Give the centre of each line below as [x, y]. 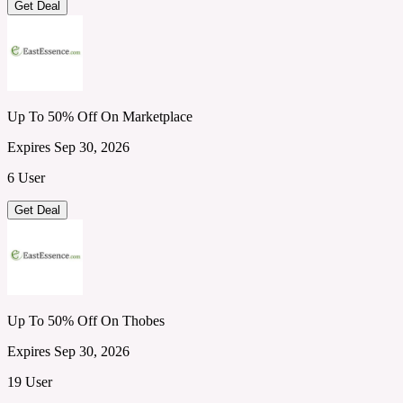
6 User [26, 177]
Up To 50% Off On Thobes [86, 320]
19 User [30, 381]
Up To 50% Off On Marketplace [100, 116]
